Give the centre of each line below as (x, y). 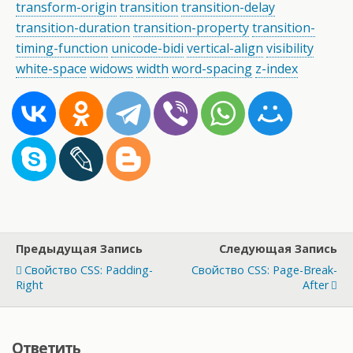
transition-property (191, 28)
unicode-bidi (147, 48)
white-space (51, 69)
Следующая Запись (278, 249)
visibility (290, 48)
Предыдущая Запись (79, 249)
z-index (277, 69)
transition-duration (73, 28)
